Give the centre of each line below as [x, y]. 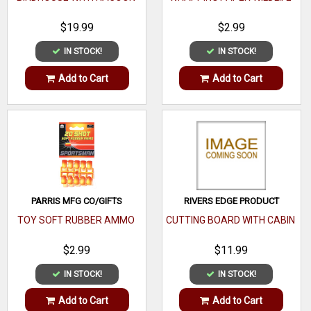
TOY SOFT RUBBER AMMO [76, 220]
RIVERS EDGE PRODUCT [231, 201]
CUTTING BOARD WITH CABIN [231, 220]
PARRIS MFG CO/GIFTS [77, 201]
